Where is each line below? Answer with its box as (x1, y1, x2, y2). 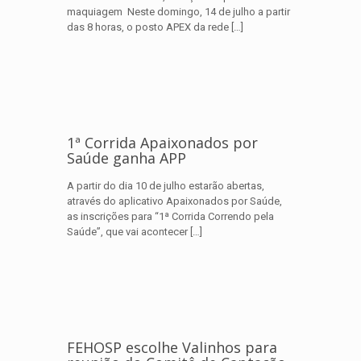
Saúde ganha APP (67, 148, 186, 168)
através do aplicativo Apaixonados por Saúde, (67, 195, 282, 207)
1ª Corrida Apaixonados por (67, 133, 258, 152)
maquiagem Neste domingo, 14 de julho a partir (67, 6, 290, 18)
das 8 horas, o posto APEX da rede (67, 21, 229, 33)
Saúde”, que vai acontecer (67, 226, 188, 238)
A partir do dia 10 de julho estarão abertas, (67, 180, 264, 192)
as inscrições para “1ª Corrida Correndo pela (67, 210, 274, 222)
